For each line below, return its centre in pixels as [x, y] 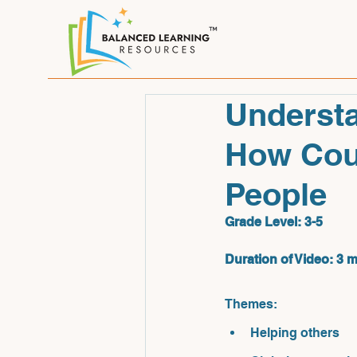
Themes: [253, 304]
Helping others [295, 333]
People [276, 194]
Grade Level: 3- [270, 222]
